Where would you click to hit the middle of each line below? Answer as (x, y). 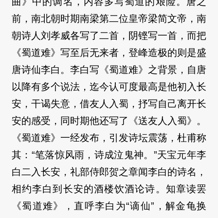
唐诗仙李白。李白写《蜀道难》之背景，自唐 (109, 70)
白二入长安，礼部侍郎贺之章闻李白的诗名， (109, 172)
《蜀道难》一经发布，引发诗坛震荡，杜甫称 (109, 138)
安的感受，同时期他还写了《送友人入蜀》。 (109, 121)
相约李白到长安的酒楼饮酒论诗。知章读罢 (109, 189)
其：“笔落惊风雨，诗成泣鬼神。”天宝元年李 (109, 155)
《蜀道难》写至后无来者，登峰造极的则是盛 (109, 53)
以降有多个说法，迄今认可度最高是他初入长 (109, 87)
